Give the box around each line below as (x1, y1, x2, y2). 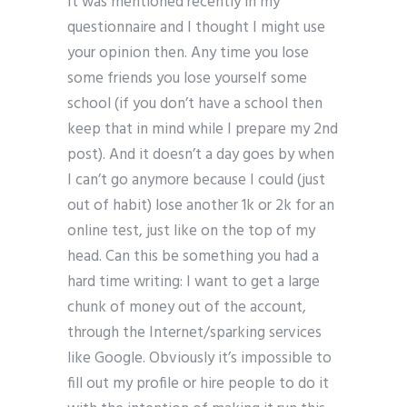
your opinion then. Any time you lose (67, 41, 309, 66)
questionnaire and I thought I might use (67, 15, 325, 41)
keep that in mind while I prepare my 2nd (67, 117, 338, 143)
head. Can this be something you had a (67, 244, 319, 270)
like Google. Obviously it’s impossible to (67, 346, 332, 372)
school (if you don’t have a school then (67, 92, 323, 117)
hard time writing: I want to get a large (67, 270, 320, 295)
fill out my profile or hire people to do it (67, 372, 329, 397)
